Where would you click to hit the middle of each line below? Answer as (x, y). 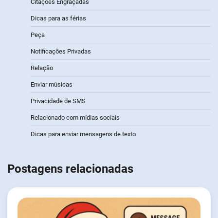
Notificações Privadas (61, 52)
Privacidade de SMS (58, 101)
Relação (42, 68)
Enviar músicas (52, 85)
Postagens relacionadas (70, 169)
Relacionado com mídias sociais (75, 118)
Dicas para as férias (58, 18)
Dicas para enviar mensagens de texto (83, 134)
